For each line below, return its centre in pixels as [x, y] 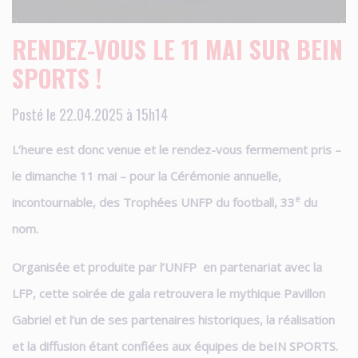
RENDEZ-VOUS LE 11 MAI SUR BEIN [177, 50]
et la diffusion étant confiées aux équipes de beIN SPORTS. [175, 346]
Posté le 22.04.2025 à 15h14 [90, 115]
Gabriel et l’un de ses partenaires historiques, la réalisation [173, 319]
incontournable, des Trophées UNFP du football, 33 [153, 202]
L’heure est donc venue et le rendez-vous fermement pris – [177, 149]
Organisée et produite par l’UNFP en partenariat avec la [167, 267]
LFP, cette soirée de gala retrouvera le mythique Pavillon [169, 293]
